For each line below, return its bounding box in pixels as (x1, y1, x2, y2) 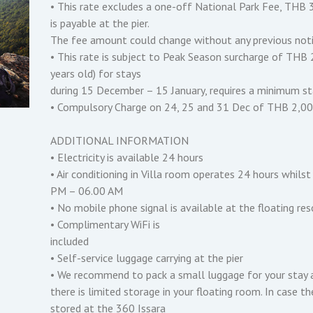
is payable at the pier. (50, 16, 152, 30)
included (50, 234, 92, 248)
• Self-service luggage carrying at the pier (50, 251, 247, 265)
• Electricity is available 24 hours (50, 150, 207, 164)
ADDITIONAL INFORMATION (50, 133, 192, 147)
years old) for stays (50, 66, 145, 80)
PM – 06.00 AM (50, 184, 126, 198)
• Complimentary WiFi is (50, 217, 163, 231)
